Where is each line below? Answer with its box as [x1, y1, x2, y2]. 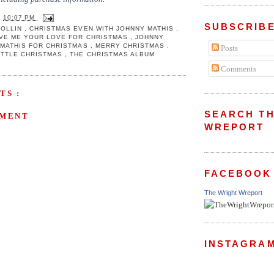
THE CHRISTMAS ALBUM [70, 51, 155, 57]
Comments [218, 64, 256, 73]
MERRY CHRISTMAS [95, 42, 167, 49]
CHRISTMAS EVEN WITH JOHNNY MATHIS [29, 25, 176, 32]
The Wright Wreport [204, 189, 262, 197]
